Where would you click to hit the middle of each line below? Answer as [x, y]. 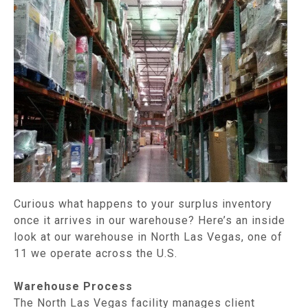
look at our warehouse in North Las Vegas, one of [148, 237]
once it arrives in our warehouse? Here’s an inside [150, 220]
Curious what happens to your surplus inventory [143, 204]
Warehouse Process [73, 286]
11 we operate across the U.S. [96, 253]
